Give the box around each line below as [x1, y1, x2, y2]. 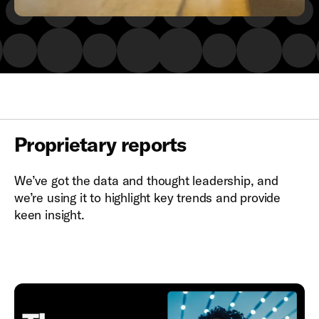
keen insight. [14, 206, 85, 223]
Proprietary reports [14, 132, 187, 157]
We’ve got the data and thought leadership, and [14, 172, 278, 189]
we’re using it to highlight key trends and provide [14, 189, 281, 206]
